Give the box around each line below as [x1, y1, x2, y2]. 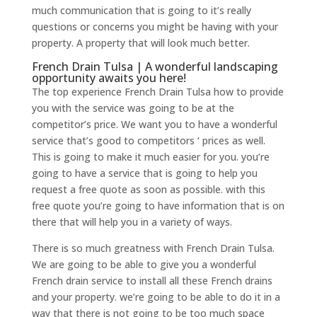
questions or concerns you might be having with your [31, 19, 278, 33]
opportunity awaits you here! [31, 69, 186, 86]
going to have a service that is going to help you [31, 166, 258, 180]
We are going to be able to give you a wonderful [31, 257, 256, 271]
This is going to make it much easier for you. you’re [31, 149, 270, 163]
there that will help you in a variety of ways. [31, 214, 232, 229]
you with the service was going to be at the [31, 100, 234, 115]
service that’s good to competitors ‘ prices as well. [31, 133, 265, 147]
